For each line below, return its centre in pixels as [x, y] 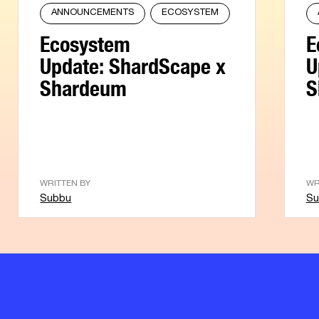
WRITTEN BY [66, 183]
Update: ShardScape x [133, 62]
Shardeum [84, 84]
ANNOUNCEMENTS [93, 13]
